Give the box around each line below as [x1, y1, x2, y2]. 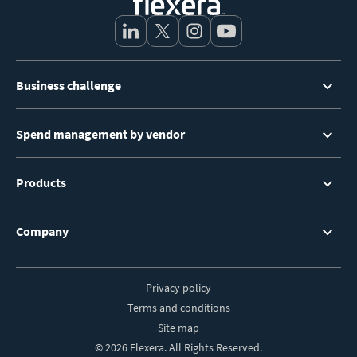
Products [16, 174, 66, 190]
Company [16, 222, 69, 239]
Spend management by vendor [16, 125, 185, 142]
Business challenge [16, 76, 121, 93]
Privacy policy [146, 280, 211, 295]
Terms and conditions [127, 300, 230, 315]
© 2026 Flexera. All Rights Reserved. [95, 339, 262, 355]
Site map [158, 320, 199, 335]
